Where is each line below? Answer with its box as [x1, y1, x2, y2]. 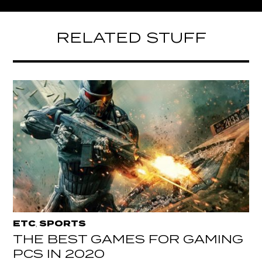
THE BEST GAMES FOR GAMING [13, 230, 244, 250]
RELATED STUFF [56, 27, 206, 50]
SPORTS [39, 218, 87, 231]
